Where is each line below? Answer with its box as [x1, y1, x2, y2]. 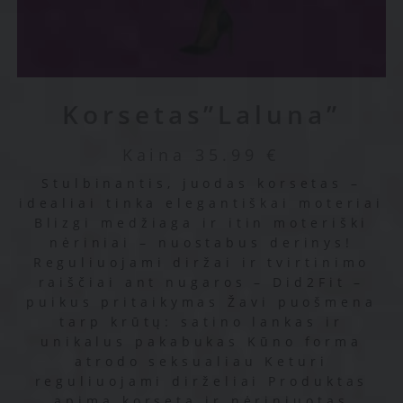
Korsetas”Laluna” [62, 97, 341, 132]
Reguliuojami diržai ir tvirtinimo [32, 254, 371, 272]
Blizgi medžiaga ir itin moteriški [33, 214, 370, 232]
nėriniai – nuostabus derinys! [49, 234, 354, 252]
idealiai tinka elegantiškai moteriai [18, 194, 385, 212]
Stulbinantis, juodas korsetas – [41, 175, 362, 193]
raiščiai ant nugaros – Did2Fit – [38, 273, 365, 291]
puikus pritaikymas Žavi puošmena [26, 293, 377, 311]
